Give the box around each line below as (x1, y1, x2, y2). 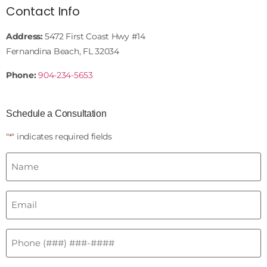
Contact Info (6, 3, 80, 20)
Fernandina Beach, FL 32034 (6, 46, 119, 57)
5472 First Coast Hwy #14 (42, 31, 145, 42)
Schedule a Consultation (6, 108, 107, 119)
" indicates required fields (11, 131, 112, 142)
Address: (6, 31, 43, 42)
